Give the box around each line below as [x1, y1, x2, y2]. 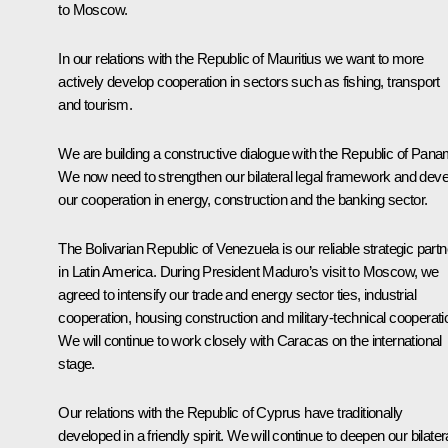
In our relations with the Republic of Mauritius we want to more [58, 49, 424, 67]
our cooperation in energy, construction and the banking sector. [58, 190, 428, 208]
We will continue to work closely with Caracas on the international [58, 331, 442, 349]
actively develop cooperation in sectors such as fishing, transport [58, 72, 440, 90]
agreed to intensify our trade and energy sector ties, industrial [58, 285, 416, 303]
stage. [58, 354, 99, 372]
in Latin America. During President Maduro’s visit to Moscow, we [58, 262, 439, 280]
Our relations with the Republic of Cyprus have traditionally [58, 403, 403, 421]
